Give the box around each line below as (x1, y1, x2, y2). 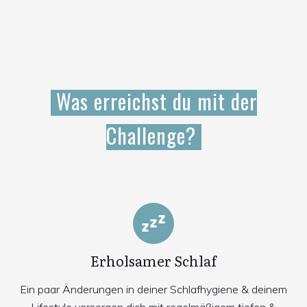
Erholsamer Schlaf (90, 249, 217, 271)
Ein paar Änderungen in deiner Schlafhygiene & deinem (20, 282, 287, 296)
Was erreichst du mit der (50, 85, 257, 116)
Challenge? (106, 119, 196, 151)
